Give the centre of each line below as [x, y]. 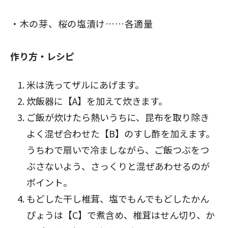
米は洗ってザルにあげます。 [85, 84]
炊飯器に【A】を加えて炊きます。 [97, 101]
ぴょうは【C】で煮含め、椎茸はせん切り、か [121, 215]
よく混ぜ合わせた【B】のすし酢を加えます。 [121, 133]
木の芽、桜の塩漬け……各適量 [86, 23]
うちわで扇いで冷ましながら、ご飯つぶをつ [118, 150]
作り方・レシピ [42, 56]
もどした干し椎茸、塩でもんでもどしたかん [118, 198]
